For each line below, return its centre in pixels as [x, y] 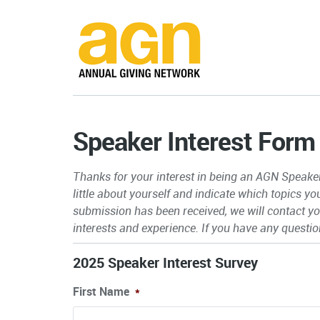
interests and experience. [137, 227]
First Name [101, 292]
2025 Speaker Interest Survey [165, 263]
